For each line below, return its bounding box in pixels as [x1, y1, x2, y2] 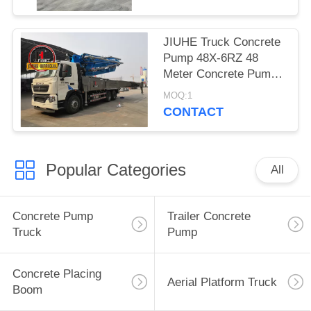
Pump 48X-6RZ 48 [163, 51, 259, 65]
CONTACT [163, 105, 224, 119]
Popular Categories [45, 160, 186, 179]
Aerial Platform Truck [167, 275, 277, 289]
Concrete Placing [12, 267, 101, 281]
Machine [163, 99, 208, 112]
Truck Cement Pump [163, 83, 270, 96]
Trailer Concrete [167, 210, 251, 224]
